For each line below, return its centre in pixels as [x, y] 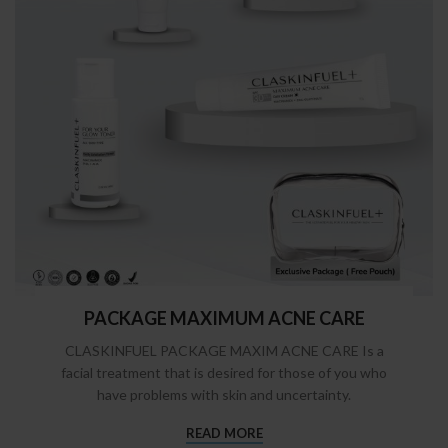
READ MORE [224, 432]
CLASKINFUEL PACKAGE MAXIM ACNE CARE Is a [224, 351]
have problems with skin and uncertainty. [224, 395]
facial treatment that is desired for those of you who [224, 373]
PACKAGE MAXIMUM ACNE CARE [224, 318]
